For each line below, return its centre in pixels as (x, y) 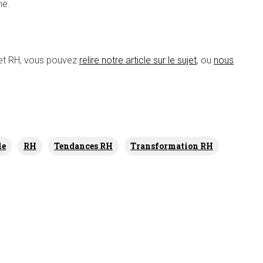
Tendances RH (83, 146)
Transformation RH (172, 146)
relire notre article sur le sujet (138, 60)
